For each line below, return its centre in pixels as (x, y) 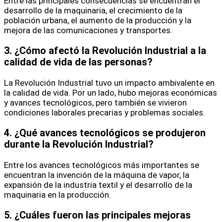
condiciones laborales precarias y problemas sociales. (105, 112)
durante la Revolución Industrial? (79, 144)
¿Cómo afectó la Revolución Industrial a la (110, 51)
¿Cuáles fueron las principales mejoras (103, 215)
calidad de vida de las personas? (78, 62)
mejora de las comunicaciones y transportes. (88, 30)
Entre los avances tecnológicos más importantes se (102, 165)
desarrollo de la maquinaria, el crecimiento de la (93, 11)
